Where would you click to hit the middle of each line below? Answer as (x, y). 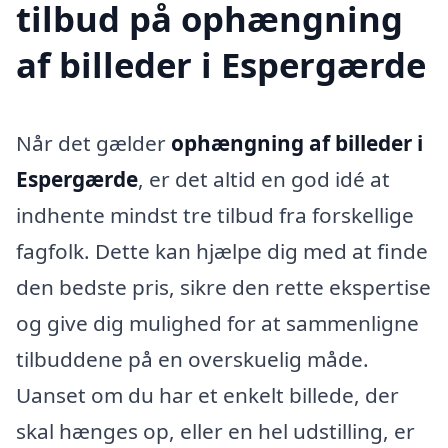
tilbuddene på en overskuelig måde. (192, 358)
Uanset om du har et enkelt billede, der (207, 394)
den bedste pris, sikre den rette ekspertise (223, 286)
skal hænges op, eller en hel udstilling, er (215, 430)
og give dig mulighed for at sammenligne (217, 322)
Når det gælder (93, 142)
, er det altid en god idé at (264, 178)
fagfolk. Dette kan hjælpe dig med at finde (222, 250)
